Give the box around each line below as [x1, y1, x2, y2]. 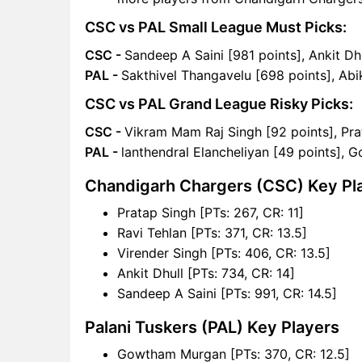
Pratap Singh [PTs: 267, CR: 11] [117, 204, 304, 221]
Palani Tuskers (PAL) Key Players [85, 317, 339, 337]
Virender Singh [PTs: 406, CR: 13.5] [117, 244, 330, 261]
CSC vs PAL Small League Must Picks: [85, 18, 347, 36]
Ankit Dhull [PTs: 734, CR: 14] [117, 264, 295, 281]
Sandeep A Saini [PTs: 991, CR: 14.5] [117, 284, 337, 301]
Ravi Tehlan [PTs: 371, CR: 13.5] [117, 224, 307, 241]
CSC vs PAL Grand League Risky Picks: [85, 95, 353, 112]
